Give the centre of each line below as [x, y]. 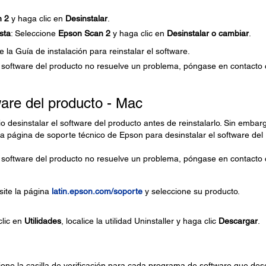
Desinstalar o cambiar [208, 33]
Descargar [238, 221]
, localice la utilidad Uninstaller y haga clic [140, 221]
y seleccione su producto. [191, 191]
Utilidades [42, 221]
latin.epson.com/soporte [97, 191]
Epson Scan [80, 33]
